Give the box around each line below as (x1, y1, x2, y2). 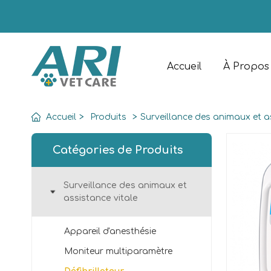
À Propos (223, 61, 269, 72)
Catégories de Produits (53, 144, 183, 156)
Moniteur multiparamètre (64, 247, 172, 256)
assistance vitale (64, 194, 138, 203)
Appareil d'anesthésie (64, 227, 156, 236)
